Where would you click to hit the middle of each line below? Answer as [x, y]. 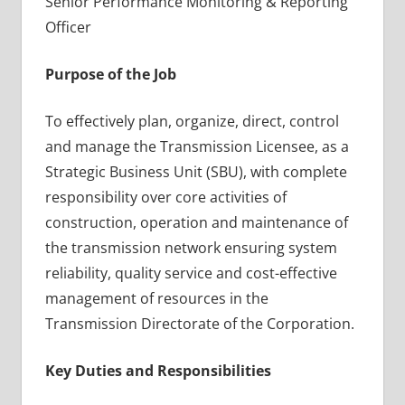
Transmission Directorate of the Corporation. [199, 323]
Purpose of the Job [110, 74]
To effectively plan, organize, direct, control [192, 121]
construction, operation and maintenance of [196, 222]
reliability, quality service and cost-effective [191, 273]
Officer [68, 27]
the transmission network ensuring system [191, 247]
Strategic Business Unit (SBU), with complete [196, 171]
